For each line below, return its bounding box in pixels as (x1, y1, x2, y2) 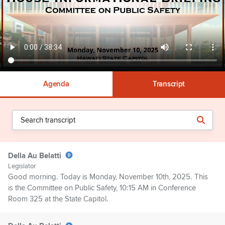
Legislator (8, 162, 36, 171)
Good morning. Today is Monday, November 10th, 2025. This (8, 172, 208, 182)
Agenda (43, 79, 69, 88)
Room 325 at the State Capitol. (8, 194, 108, 204)
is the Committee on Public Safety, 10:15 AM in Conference (8, 183, 196, 193)
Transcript (153, 79, 185, 88)
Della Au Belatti (8, 151, 61, 160)
